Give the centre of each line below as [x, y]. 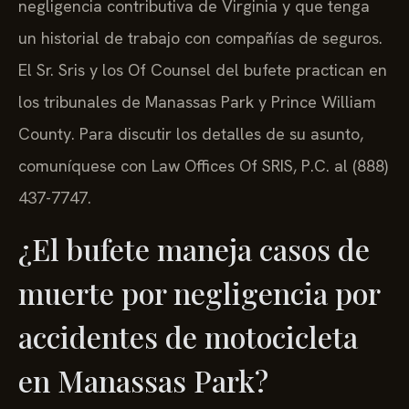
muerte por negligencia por [199, 292]
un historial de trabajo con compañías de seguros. [200, 38]
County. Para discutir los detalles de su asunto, [191, 134]
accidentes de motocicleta [188, 336]
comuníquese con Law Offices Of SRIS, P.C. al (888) [203, 166]
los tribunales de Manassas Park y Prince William [197, 102]
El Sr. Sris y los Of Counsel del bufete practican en [203, 70]
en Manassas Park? [143, 380]
